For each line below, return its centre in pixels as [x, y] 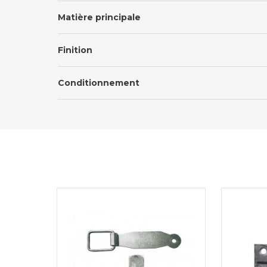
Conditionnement [99, 83]
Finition [75, 50]
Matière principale [99, 18]
